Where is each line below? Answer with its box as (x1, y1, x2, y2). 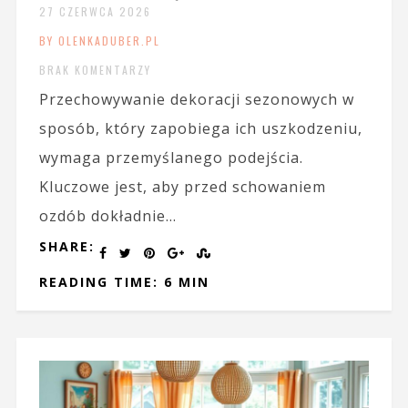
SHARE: (38, 238, 95, 256)
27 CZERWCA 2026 (38, 4, 151, 20)
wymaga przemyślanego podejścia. (38, 148, 303, 168)
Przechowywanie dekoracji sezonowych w (38, 89, 354, 110)
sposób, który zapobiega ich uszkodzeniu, (38, 118, 362, 139)
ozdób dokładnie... (38, 206, 177, 227)
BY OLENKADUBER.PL (38, 33, 160, 49)
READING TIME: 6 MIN (38, 273, 209, 291)
